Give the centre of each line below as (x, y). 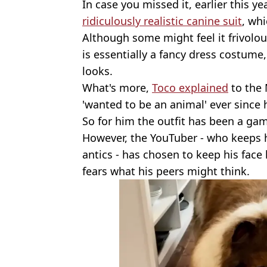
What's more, (117, 88)
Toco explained (190, 88)
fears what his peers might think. (166, 171)
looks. (97, 71)
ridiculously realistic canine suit (162, 21)
